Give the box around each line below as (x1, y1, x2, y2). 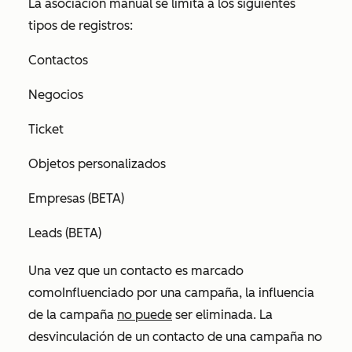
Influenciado (62, 285, 134, 300)
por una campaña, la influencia (134, 285, 314, 300)
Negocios (28, 87, 83, 102)
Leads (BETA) (28, 225, 101, 240)
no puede (117, 307, 172, 322)
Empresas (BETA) (28, 191, 124, 206)
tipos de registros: (28, 18, 136, 33)
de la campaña (28, 307, 117, 322)
